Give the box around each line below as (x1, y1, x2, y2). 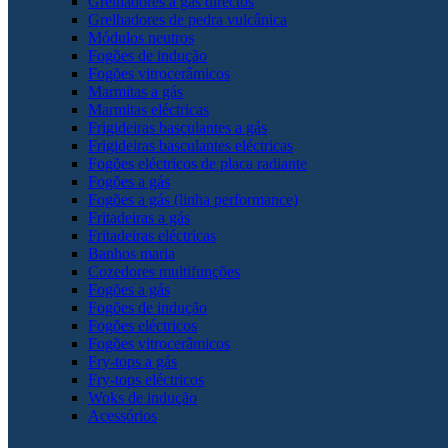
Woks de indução (88, 388, 197, 406)
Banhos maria (88, 244, 175, 262)
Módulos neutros (88, 28, 194, 46)
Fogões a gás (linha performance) (88, 190, 298, 208)
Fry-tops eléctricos (88, 370, 204, 388)
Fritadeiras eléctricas (88, 226, 216, 244)
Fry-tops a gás (88, 352, 177, 370)
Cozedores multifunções (88, 262, 240, 280)
